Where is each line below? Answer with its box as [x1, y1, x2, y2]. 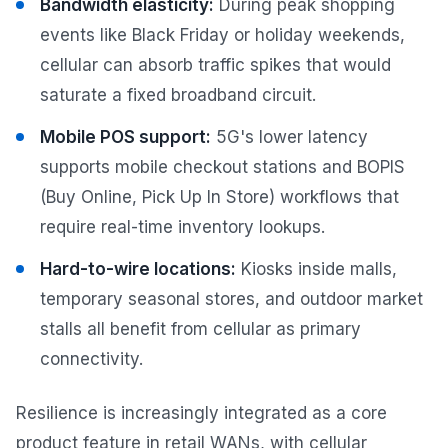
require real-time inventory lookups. [40, 216, 325, 237]
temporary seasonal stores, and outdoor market [40, 288, 423, 309]
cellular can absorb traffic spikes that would [40, 54, 391, 75]
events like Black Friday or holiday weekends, [40, 24, 405, 45]
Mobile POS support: [40, 126, 211, 147]
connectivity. [40, 348, 143, 369]
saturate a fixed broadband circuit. [40, 84, 316, 105]
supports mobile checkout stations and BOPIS [40, 156, 405, 177]
